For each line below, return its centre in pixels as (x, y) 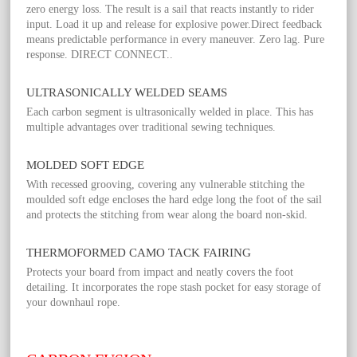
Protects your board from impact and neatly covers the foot (160, 273)
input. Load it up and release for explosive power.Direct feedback (175, 25)
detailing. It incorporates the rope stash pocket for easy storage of (174, 288)
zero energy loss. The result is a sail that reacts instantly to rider (171, 10)
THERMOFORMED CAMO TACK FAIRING (139, 253)
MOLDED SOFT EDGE (86, 165)
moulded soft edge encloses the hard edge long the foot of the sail (175, 200)
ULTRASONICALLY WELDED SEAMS (127, 93)
